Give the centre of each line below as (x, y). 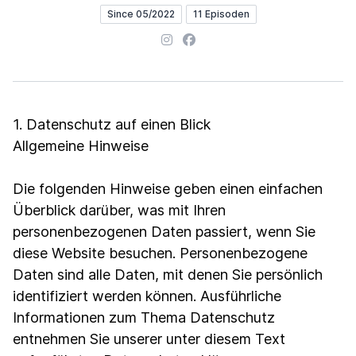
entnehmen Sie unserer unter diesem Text (149, 339)
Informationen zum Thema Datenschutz (144, 317)
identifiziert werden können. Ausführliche (147, 296)
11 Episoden (221, 14)
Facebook (211, 39)
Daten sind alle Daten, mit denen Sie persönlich (168, 275)
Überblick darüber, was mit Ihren (119, 210)
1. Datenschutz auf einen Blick (112, 124)
